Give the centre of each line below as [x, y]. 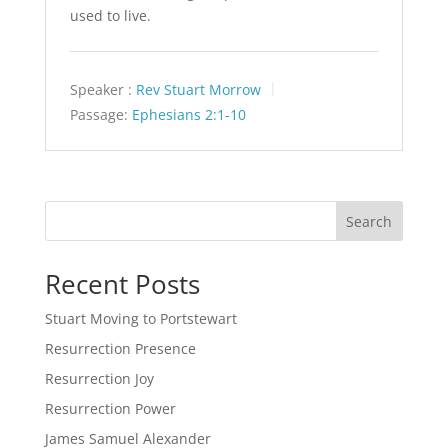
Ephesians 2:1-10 [188, 114]
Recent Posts [122, 283]
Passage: [98, 114]
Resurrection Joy [99, 378]
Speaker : [100, 90]
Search [369, 221]
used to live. [110, 16]
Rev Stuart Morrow [198, 90]
